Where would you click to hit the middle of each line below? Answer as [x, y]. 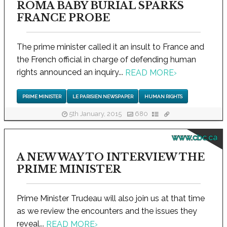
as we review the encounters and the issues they [107, 211]
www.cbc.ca [195, 137]
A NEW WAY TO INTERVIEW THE [111, 157]
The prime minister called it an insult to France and [110, 47]
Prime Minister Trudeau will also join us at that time [111, 198]
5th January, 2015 [95, 114]
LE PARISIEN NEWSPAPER [103, 96]
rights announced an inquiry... [71, 72]
